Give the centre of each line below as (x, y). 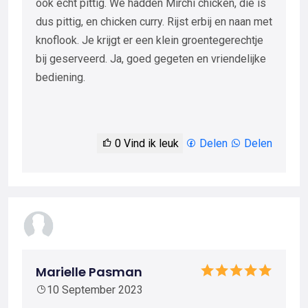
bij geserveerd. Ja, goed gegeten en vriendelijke (151, 59)
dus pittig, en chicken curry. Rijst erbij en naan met (154, 22)
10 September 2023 (95, 290)
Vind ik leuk (150, 144)
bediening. (60, 78)
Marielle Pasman (89, 272)
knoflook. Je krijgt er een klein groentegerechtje (150, 41)
